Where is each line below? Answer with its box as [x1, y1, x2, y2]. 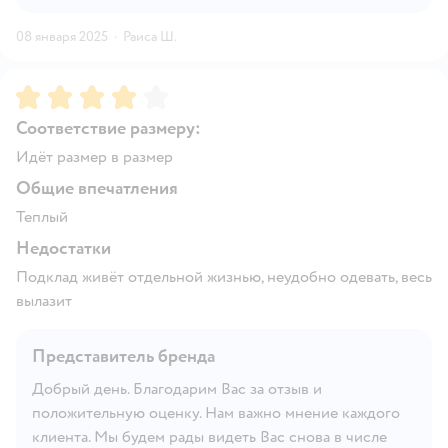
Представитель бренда [32, 344, 215, 368]
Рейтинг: [16, 82, 82, 103]
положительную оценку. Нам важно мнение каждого [32, 402, 400, 423]
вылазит [16, 290, 72, 311]
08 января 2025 [16, 27, 108, 45]
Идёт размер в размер [16, 146, 173, 167]
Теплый [16, 206, 68, 227]
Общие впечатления [16, 176, 178, 200]
